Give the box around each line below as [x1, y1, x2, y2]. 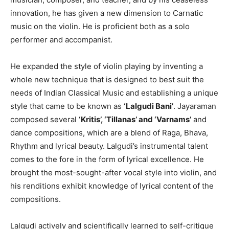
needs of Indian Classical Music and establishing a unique [10, 87, 218, 98]
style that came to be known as [10, 101, 124, 111]
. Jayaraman [173, 101, 216, 111]
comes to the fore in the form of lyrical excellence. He [10, 154, 204, 164]
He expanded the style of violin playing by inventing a [10, 61, 203, 71]
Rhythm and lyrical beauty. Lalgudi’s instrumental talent [10, 141, 208, 151]
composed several [10, 114, 79, 124]
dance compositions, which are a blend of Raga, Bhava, [10, 127, 208, 138]
